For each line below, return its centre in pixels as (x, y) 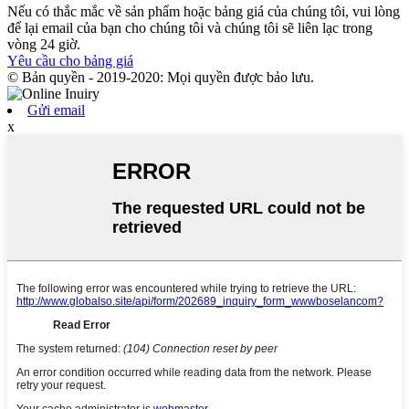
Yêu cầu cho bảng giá (70, 61)
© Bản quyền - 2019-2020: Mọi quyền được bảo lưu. (161, 78)
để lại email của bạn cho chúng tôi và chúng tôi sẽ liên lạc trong (190, 28)
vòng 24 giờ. (44, 45)
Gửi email (56, 110)
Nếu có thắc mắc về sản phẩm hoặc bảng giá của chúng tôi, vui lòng (204, 12)
